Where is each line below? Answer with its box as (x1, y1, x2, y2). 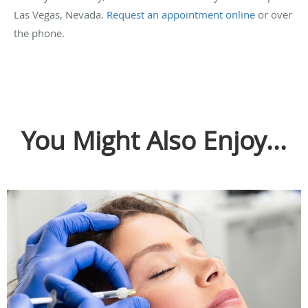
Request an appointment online (107, 8, 255, 22)
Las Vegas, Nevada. (14, 8, 107, 22)
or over (255, 8, 292, 22)
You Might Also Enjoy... (21, 123, 287, 158)
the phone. (14, 26, 65, 41)
